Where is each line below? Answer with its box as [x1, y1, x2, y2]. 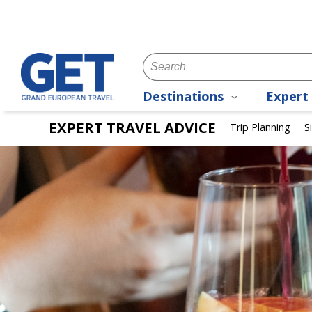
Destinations [143, 88, 227, 105]
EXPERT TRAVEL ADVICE [49, 118, 216, 137]
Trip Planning [230, 120, 290, 134]
